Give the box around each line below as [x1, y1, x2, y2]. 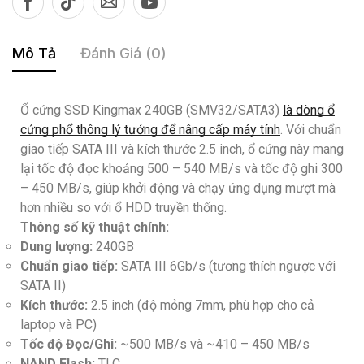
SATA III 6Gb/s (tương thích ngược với [118, 258, 336, 274]
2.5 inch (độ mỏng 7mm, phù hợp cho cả [88, 297, 314, 313]
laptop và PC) [20, 316, 97, 332]
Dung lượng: [20, 238, 93, 254]
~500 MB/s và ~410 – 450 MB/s [117, 336, 310, 352]
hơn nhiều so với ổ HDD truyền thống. [20, 199, 227, 215]
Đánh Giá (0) [80, 44, 167, 62]
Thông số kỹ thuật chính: [20, 219, 169, 235]
